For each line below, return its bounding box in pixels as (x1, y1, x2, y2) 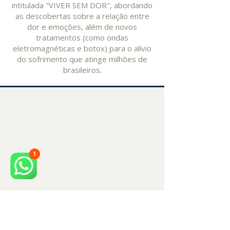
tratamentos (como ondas (36, 32, 128, 43)
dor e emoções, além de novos (27, 22, 137, 32)
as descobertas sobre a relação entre (15, 11, 149, 21)
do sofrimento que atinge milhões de (17, 54, 147, 64)
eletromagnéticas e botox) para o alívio (13, 43, 151, 53)
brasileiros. (63, 65, 102, 75)
